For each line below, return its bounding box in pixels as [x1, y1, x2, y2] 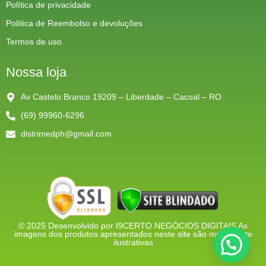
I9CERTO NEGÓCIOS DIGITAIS [116, 221, 238, 231]
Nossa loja [6, 65, 66, 80]
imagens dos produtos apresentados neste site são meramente [14, 229, 252, 239]
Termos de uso [6, 37, 62, 47]
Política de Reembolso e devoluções [6, 18, 142, 28]
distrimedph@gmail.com [21, 129, 112, 139]
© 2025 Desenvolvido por [18, 221, 116, 231]
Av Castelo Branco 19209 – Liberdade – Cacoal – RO [21, 92, 221, 102]
